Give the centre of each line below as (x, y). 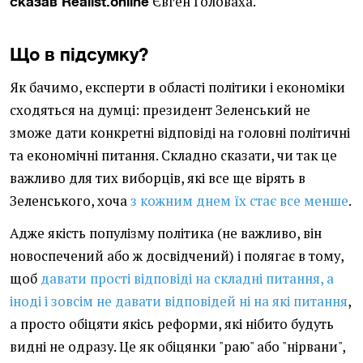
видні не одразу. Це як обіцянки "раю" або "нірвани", (177, 347)
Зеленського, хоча (70, 201)
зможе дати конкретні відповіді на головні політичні (180, 133)
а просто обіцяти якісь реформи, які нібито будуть (172, 324)
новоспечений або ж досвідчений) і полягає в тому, (177, 256)
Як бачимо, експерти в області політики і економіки (177, 88)
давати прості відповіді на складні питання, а (187, 279)
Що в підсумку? (79, 54)
